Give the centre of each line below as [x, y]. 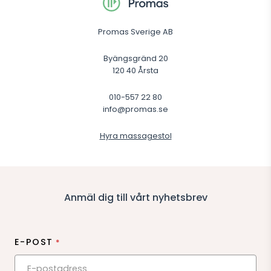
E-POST [34, 242]
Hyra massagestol [135, 135]
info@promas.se [135, 109]
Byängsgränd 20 [135, 58]
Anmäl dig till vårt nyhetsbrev [135, 197]
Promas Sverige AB [135, 31]
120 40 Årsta [135, 70]
